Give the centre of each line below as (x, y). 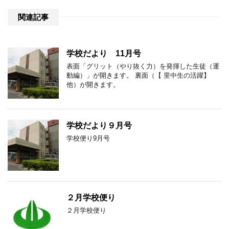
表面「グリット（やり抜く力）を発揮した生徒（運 (143, 66)
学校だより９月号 (99, 125)
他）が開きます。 (93, 84)
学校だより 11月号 (104, 53)
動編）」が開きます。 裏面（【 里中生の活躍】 (138, 75)
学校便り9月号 (88, 138)
